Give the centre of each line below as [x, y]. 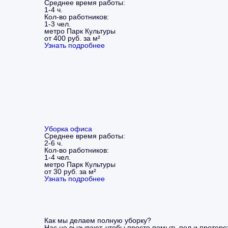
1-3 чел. [58, 24]
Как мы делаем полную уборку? [98, 220]
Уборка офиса [68, 129]
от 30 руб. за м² [70, 171]
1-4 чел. [58, 157]
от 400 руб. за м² [72, 38]
